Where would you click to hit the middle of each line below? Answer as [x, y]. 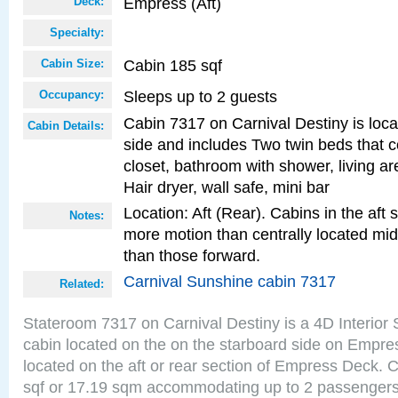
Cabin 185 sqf [173, 65]
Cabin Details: [66, 126]
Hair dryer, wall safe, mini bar [227, 187]
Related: [82, 284]
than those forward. [192, 255]
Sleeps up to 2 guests [200, 96]
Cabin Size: [72, 64]
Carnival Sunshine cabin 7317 [230, 281]
